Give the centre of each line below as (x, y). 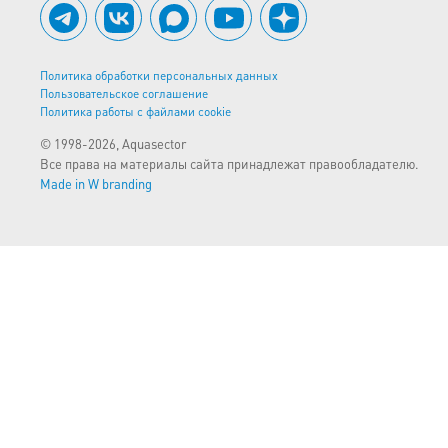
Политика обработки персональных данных (159, 75)
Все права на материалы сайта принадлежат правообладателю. (229, 163)
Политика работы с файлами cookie (135, 111)
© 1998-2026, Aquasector (113, 143)
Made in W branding (96, 183)
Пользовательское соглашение (124, 93)
